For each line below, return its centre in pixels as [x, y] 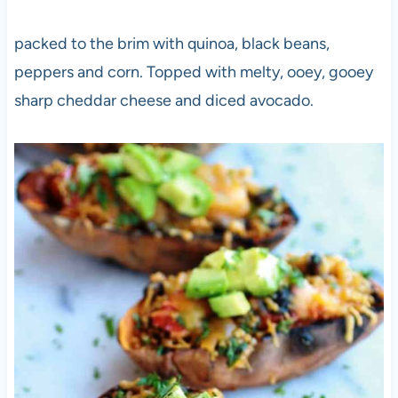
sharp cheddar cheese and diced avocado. [163, 101]
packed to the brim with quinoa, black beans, [171, 44]
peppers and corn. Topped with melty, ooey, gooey [193, 72]
